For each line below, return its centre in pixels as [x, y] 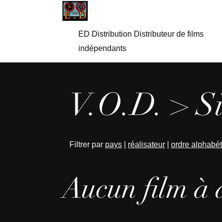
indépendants [102, 48]
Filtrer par [87, 144]
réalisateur [146, 144]
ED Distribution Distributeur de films [141, 34]
